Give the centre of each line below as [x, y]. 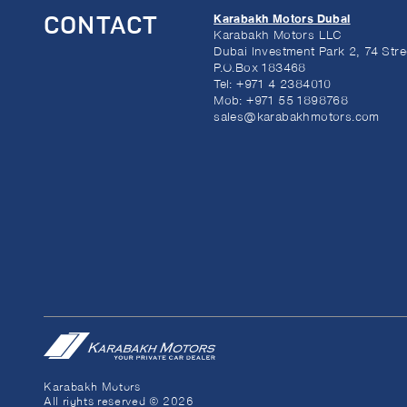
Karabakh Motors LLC [278, 35]
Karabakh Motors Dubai [282, 19]
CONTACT [101, 27]
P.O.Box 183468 [260, 68]
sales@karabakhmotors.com [297, 117]
